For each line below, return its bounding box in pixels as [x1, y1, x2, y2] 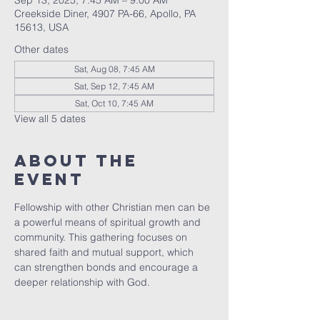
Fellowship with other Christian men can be [14, 201, 213, 214]
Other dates [14, 43, 69, 56]
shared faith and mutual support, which [14, 246, 196, 259]
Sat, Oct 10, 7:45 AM [75, 98, 154, 109]
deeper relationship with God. [14, 276, 150, 289]
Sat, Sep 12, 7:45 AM [74, 81, 154, 91]
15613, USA [14, 21, 69, 34]
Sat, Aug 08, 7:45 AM [74, 64, 155, 74]
